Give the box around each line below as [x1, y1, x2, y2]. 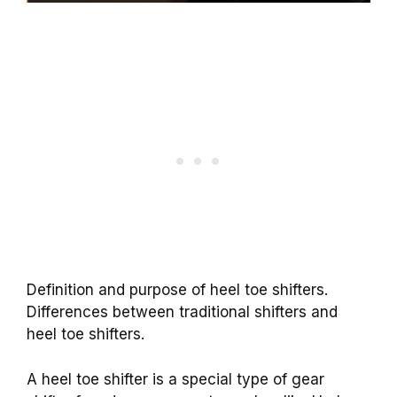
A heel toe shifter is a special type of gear [27, 370, 324, 388]
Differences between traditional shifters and [27, 303, 338, 322]
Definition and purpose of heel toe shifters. [27, 281, 328, 300]
